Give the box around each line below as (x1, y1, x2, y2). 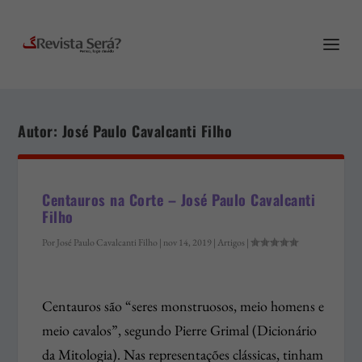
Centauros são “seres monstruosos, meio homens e (42, 296, 325, 315)
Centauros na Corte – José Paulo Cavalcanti (42, 189, 316, 210)
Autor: (18, 120, 62, 141)
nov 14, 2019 (163, 236, 213, 249)
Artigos (217, 236, 246, 249)
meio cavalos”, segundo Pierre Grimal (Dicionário (42, 320, 318, 339)
